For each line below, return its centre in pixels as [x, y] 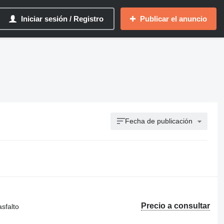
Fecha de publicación [159, 121]
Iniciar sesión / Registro [62, 19]
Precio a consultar [176, 206]
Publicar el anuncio [173, 19]
